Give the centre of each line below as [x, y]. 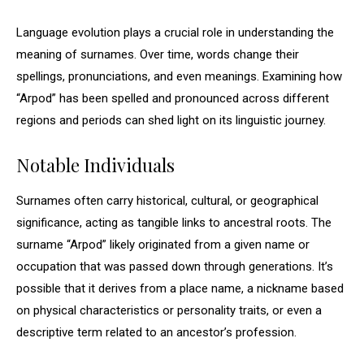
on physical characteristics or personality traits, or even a [169, 310]
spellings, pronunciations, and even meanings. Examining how [179, 76]
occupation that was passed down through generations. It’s [175, 266]
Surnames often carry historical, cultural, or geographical [167, 201]
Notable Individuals [95, 165]
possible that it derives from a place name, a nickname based [180, 288]
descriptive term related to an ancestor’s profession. [156, 332]
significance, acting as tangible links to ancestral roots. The [174, 223]
